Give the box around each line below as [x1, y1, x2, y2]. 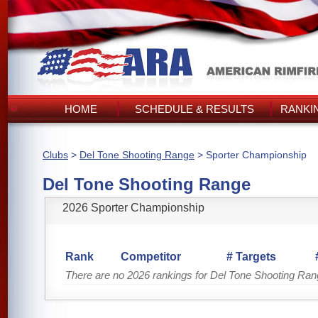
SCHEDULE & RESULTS [135, 103, 254, 115]
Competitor [121, 251, 181, 263]
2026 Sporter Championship [62, 202, 204, 214]
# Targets [226, 251, 276, 263]
